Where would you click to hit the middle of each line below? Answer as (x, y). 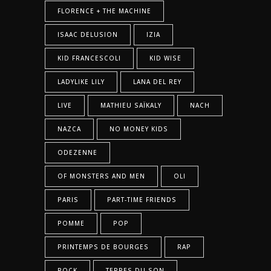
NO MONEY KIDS (139, 129)
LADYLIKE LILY (81, 82)
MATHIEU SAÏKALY (131, 105)
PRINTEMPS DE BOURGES (103, 247)
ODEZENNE (77, 152)
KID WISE (165, 58)
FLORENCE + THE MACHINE (104, 11)
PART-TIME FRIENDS (142, 200)
